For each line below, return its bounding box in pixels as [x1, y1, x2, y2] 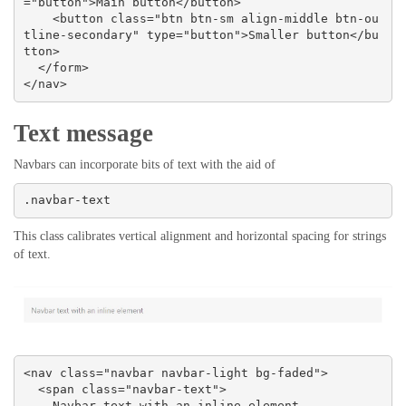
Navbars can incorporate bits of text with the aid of [14, 157, 275, 171]
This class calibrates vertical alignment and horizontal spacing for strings [14, 228, 386, 243]
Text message [14, 119, 153, 147]
